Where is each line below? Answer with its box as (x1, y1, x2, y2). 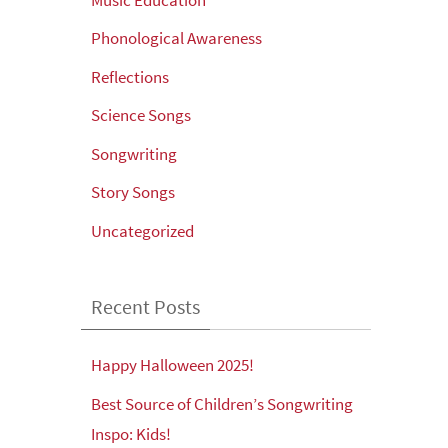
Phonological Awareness (91, 27, 262, 50)
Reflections (91, 65, 169, 88)
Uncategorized (91, 219, 194, 242)
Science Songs (91, 104, 191, 127)
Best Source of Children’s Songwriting (91, 392, 353, 415)
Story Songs (91, 181, 175, 204)
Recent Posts (91, 294, 200, 320)
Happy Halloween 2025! (91, 354, 254, 377)
